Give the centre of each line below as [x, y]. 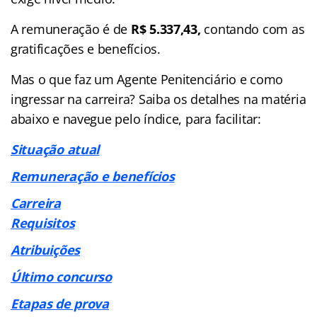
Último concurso [61, 276]
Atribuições [46, 249]
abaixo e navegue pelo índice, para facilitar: [136, 119]
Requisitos [43, 223]
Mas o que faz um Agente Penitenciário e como [147, 79]
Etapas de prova [60, 303]
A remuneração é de [71, 29]
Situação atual [55, 149]
